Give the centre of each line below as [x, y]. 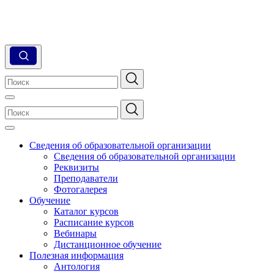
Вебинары [75, 233]
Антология [77, 266]
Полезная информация [76, 255]
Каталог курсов [86, 211]
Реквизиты [76, 167]
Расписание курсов [94, 222]
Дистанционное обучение [108, 244]
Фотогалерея [80, 189]
